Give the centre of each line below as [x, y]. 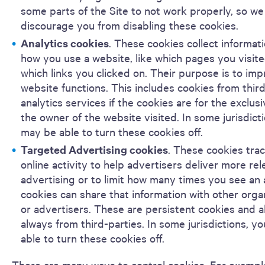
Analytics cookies [65, 43]
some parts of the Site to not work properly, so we [142, 10]
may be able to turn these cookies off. [112, 131]
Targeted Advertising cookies [94, 149]
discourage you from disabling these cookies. [130, 25]
